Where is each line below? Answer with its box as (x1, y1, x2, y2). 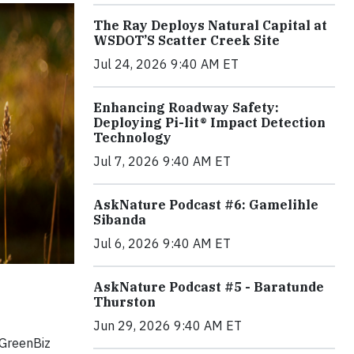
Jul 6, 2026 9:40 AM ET (93, 235, 231, 251)
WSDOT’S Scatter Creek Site (93, 32, 280, 48)
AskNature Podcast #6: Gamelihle (93, 197, 318, 213)
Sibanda (93, 212, 146, 228)
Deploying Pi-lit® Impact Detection (93, 115, 326, 130)
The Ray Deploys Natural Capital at (93, 17, 327, 33)
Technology (93, 130, 171, 145)
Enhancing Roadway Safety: (93, 100, 279, 115)
